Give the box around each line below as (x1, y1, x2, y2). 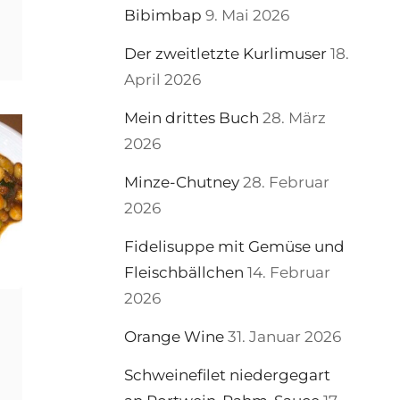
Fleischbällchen (124, 263, 245, 281)
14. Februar (247, 263, 331, 281)
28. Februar (243, 173, 330, 191)
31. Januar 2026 (228, 328, 342, 346)
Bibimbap (124, 6, 203, 24)
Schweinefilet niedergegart (124, 366, 331, 384)
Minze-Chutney (124, 173, 240, 191)
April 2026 (124, 71, 202, 88)
